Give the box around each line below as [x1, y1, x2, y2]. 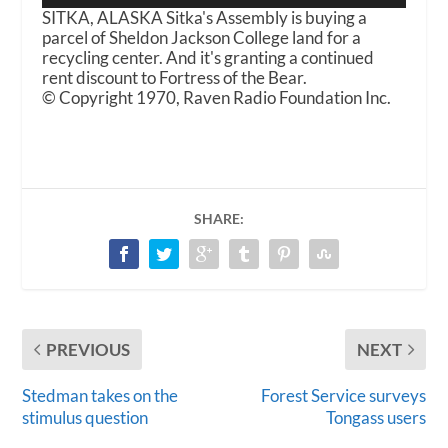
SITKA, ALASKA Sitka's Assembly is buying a [42, 6, 368, 28]
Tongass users [325, 406, 426, 428]
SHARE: [194, 209, 244, 227]
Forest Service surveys [260, 384, 426, 406]
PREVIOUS [46, 338, 131, 360]
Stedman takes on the [22, 384, 179, 406]
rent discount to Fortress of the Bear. [42, 66, 308, 88]
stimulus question [22, 406, 149, 428]
